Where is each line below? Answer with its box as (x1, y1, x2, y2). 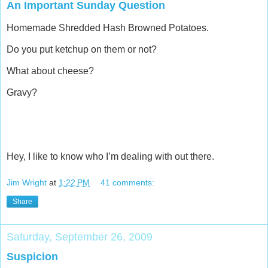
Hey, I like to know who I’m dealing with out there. (7, 151, 214, 162)
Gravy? (7, 87, 37, 98)
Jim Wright (7, 177, 47, 187)
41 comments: (100, 177, 155, 187)
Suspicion (7, 250, 58, 263)
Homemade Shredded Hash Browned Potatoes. (7, 23, 209, 33)
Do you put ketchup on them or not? (7, 44, 157, 55)
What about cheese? (7, 65, 94, 76)
